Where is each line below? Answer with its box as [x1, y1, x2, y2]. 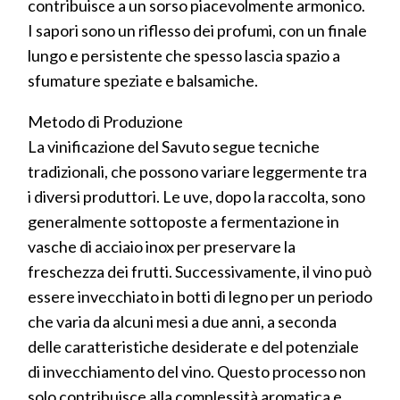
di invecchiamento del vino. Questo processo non [28, 361, 366, 381]
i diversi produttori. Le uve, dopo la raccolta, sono [28, 186, 365, 206]
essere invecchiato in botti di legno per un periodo [28, 286, 372, 306]
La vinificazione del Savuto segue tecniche [28, 136, 320, 156]
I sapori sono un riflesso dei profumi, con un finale [28, 20, 367, 40]
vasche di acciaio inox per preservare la [28, 236, 296, 256]
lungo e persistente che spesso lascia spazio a [28, 45, 340, 65]
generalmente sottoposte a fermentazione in [28, 211, 339, 231]
